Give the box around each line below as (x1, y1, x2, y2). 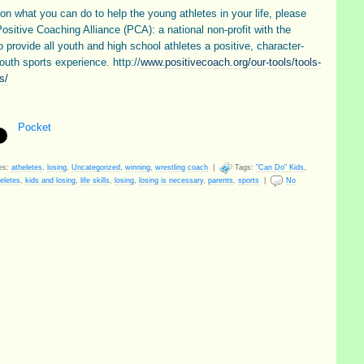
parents (208, 175, 233, 184)
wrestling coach (155, 162, 208, 171)
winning (125, 162, 150, 171)
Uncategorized (71, 162, 120, 171)
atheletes (11, 162, 42, 171)
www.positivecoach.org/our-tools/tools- (141, 56, 321, 68)
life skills (80, 175, 110, 184)
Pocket (18, 121, 51, 133)
